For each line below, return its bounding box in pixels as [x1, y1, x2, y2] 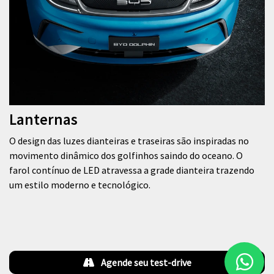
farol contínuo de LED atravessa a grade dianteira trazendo [9, 164, 254, 177]
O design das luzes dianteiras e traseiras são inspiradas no [9, 135, 249, 147]
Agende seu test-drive [98, 256, 191, 269]
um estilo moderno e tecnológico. [9, 179, 150, 191]
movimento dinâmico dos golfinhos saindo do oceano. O [9, 149, 243, 162]
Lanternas [9, 109, 78, 130]
